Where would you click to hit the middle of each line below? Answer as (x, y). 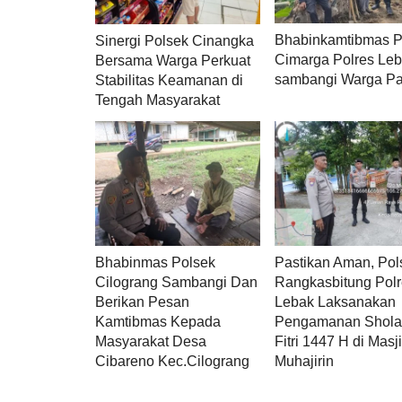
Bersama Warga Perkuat (173, 61)
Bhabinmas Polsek (155, 262)
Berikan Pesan (142, 301)
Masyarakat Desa (151, 341)
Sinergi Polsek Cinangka (175, 41)
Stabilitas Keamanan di (169, 81)
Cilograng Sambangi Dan (176, 282)
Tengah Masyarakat (157, 100)
